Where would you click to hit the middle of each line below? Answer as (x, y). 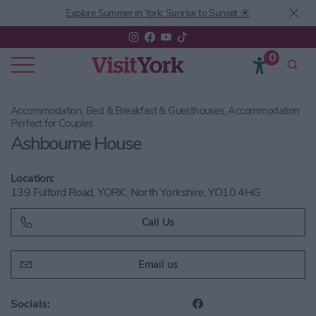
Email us (158, 265)
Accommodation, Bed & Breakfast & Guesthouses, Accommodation (155, 111)
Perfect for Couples (52, 123)
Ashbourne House (76, 144)
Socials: (30, 304)
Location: (32, 178)
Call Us (158, 222)
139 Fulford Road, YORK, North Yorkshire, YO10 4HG (136, 193)
